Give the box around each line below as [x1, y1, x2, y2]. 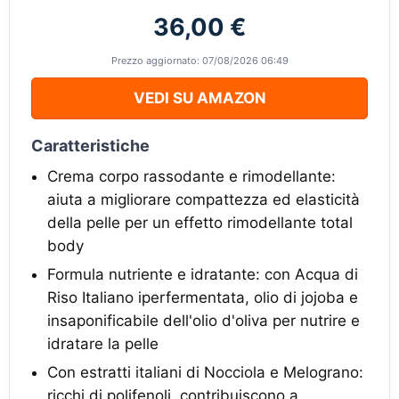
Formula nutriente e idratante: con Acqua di [47, 265, 358, 283]
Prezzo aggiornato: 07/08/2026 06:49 [110, 54, 289, 67]
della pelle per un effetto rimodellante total [47, 214, 353, 232]
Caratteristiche [31, 136, 150, 155]
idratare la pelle [47, 335, 159, 353]
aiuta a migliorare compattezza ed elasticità [47, 191, 360, 208]
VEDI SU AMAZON [133, 89, 266, 107]
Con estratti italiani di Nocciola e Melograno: [47, 363, 363, 381]
